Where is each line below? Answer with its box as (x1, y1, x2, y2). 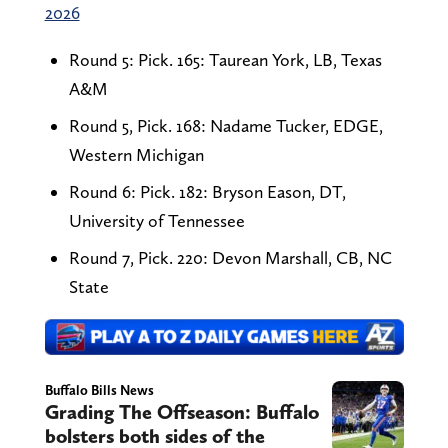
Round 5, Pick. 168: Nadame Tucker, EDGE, (68, 114, 383, 136)
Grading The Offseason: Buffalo (44, 399, 319, 424)
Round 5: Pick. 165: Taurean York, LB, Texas (68, 48, 382, 70)
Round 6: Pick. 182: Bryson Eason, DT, (68, 180, 346, 202)
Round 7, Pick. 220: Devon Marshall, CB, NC (68, 246, 392, 268)
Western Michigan (68, 143, 204, 165)
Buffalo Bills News (44, 381, 154, 398)
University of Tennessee (68, 209, 245, 231)
